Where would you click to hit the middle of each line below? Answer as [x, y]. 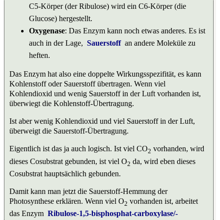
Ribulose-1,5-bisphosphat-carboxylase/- [113, 213]
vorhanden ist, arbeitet [163, 201]
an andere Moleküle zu [159, 43]
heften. [40, 55]
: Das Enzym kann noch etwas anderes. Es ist [135, 31]
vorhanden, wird [178, 149]
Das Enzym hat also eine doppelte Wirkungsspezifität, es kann [105, 74]
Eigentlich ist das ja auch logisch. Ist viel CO [79, 149]
